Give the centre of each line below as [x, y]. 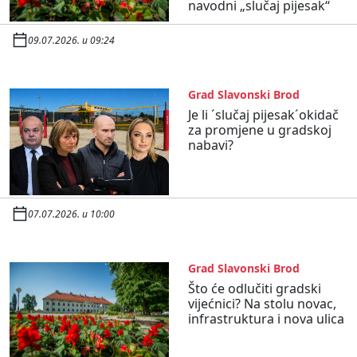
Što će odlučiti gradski [255, 288]
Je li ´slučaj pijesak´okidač [263, 115]
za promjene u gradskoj [260, 130]
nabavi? [211, 145]
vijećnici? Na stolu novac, [262, 303]
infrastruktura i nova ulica [266, 318]
